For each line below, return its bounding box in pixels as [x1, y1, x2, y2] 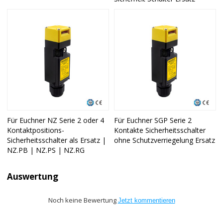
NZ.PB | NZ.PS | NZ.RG [7, 145, 85, 155]
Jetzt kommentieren [117, 196, 175, 204]
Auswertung [7, 170, 59, 182]
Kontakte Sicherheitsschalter [114, 125, 206, 135]
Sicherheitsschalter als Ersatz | [7, 135, 107, 145]
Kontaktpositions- [7, 125, 65, 135]
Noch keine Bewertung [48, 195, 118, 205]
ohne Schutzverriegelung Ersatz [114, 135, 215, 145]
